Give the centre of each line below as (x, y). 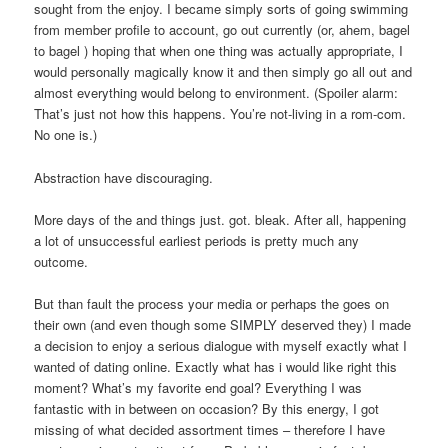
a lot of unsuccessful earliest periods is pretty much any (197, 240)
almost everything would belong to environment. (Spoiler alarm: (216, 93)
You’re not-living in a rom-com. (316, 114)
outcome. (61, 261)
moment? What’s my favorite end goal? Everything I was (198, 387)
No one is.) (66, 135)
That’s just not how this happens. (130, 114)
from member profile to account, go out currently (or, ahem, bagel (222, 30)
